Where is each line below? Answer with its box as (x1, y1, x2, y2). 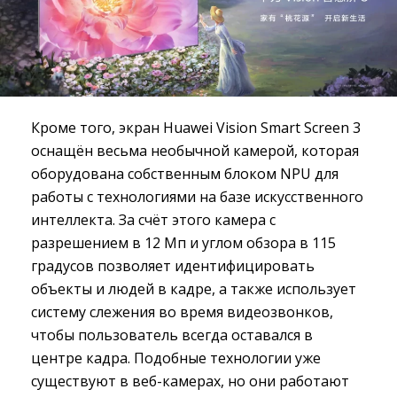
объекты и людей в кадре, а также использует (31, 279, 356, 300)
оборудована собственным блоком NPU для (31, 164, 339, 184)
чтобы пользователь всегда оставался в (31, 325, 313, 346)
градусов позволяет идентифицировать (31, 256, 315, 276)
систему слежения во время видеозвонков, (31, 302, 333, 323)
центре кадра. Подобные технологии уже (31, 348, 321, 369)
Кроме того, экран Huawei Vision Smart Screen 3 (31, 118, 361, 138)
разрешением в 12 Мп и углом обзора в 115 (31, 233, 336, 253)
